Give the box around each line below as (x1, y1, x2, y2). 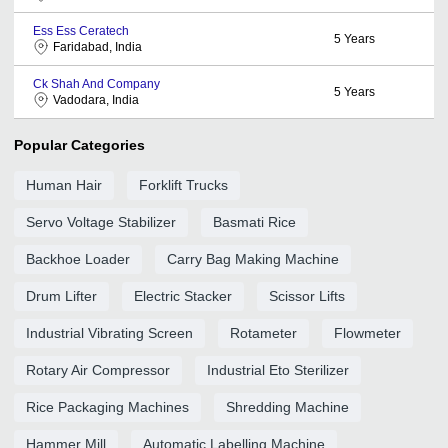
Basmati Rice (213, 213, 296, 230)
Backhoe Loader (26, 250, 130, 267)
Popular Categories (14, 136, 145, 153)
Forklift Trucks (139, 176, 228, 193)
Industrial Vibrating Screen (26, 324, 193, 341)
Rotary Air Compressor (26, 361, 170, 378)
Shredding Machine (226, 398, 349, 415)
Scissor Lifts (269, 287, 345, 304)
